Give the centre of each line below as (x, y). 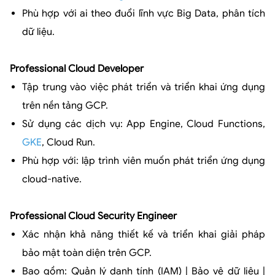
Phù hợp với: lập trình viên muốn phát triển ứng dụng (144, 161)
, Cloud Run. (68, 142)
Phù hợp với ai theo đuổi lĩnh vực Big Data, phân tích (144, 13)
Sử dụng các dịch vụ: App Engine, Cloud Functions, (144, 124)
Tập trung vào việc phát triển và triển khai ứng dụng (144, 87)
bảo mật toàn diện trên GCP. (87, 253)
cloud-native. (52, 179)
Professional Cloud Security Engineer (93, 216)
